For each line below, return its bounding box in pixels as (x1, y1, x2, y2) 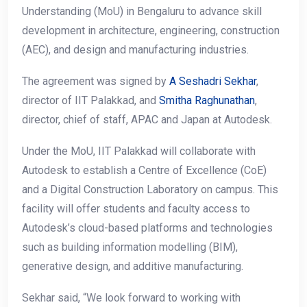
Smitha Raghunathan (159, 94, 255, 108)
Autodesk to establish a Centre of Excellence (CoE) (22, 164, 267, 177)
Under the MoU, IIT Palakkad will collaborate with (22, 145, 256, 158)
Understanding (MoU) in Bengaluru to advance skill (22, 5, 262, 19)
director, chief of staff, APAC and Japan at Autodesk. (22, 113, 272, 127)
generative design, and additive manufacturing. (22, 260, 243, 273)
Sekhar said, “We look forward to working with (22, 291, 241, 305)
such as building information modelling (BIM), (22, 241, 238, 254)
